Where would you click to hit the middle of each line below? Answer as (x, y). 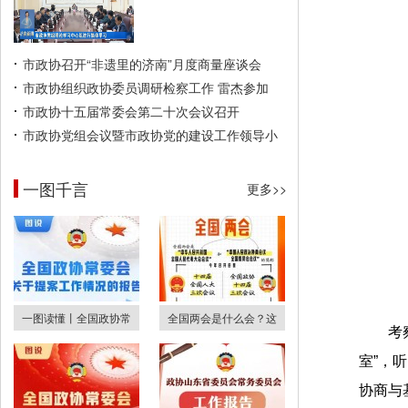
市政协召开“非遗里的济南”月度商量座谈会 (142, 64)
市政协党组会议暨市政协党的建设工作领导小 (150, 135)
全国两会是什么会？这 (222, 317)
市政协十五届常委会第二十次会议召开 (131, 111)
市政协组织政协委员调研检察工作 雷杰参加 (146, 87)
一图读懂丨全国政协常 (76, 317)
